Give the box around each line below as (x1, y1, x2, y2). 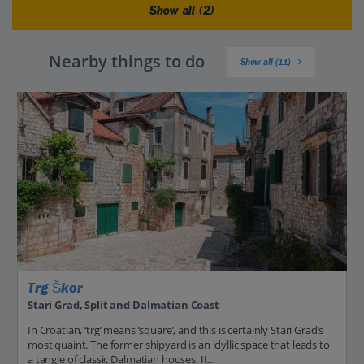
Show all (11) (240, 56, 292, 67)
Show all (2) (149, 3, 214, 18)
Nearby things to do (48, 50, 205, 73)
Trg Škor (28, 279, 83, 297)
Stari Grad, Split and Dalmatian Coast (28, 297, 219, 313)
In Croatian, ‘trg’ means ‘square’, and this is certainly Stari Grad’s (28, 323, 324, 338)
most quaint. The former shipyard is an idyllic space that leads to (28, 337, 330, 353)
